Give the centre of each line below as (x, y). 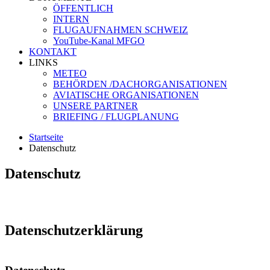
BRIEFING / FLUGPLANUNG (116, 117)
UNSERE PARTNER (96, 106)
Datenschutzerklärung (74, 230)
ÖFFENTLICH (83, 8)
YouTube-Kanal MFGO (99, 41)
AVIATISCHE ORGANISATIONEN (126, 95)
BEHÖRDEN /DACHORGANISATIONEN (140, 84)
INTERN (71, 19)
